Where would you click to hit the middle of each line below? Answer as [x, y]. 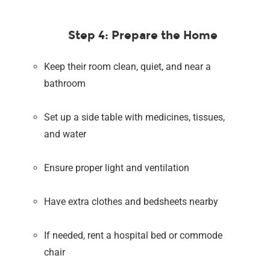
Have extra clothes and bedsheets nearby [131, 201]
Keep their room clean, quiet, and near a [128, 66]
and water [65, 134]
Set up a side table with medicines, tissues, [135, 117]
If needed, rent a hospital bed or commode [133, 235]
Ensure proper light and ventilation [117, 168]
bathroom [65, 83]
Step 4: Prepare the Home [143, 35]
